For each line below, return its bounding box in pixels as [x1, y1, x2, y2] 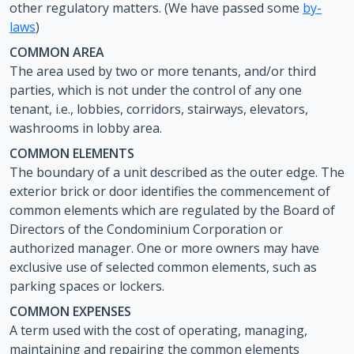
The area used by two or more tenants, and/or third [9, 62, 316, 80]
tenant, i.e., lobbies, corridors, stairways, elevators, [9, 100, 308, 118]
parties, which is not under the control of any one [9, 81, 302, 99]
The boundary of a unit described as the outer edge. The [9, 164, 345, 181]
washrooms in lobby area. [9, 119, 162, 137]
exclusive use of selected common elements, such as [9, 258, 317, 276]
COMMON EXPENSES [9, 303, 131, 320]
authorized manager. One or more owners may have [9, 239, 319, 257]
